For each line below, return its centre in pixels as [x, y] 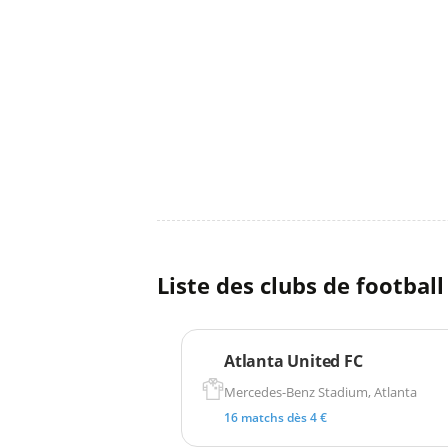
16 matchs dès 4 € [275, 417]
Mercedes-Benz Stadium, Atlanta [320, 391]
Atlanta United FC [293, 360]
